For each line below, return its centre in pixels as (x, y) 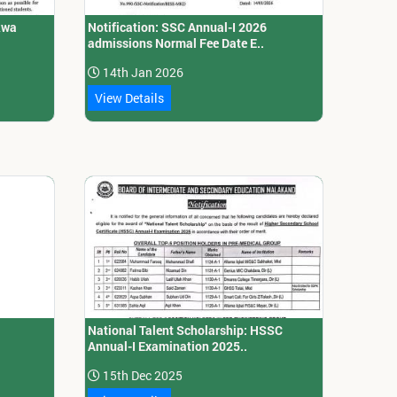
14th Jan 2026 (142, 73)
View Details (130, 98)
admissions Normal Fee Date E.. (176, 43)
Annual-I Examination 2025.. (168, 346)
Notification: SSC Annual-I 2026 (178, 27)
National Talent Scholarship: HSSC (186, 331)
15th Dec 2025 (142, 376)
